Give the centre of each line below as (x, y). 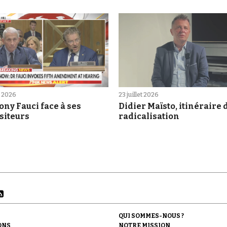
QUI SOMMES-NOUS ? (151, 216)
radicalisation (149, 117)
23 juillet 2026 (139, 95)
